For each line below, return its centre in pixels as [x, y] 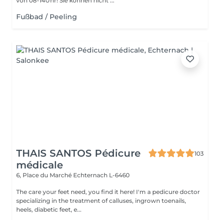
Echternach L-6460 [101, 175]
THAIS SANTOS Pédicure [78, 153]
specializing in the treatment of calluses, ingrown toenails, [101, 201]
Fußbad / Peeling [47, 17]
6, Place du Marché [45, 175]
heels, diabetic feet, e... [49, 209]
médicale [40, 165]
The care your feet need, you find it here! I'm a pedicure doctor [76, 192]
